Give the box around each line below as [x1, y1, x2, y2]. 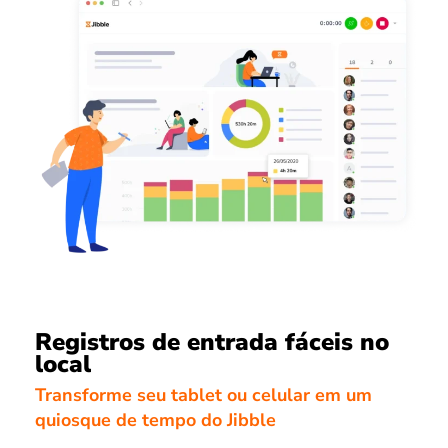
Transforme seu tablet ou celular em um [35, 382, 372, 407]
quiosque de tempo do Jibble [35, 407, 276, 432]
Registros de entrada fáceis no [35, 326, 389, 359]
